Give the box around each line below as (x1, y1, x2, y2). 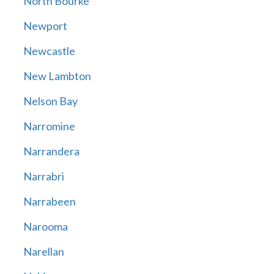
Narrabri (23, 169, 64, 183)
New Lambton (23, 69, 91, 83)
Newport (23, 19, 67, 33)
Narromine (23, 119, 75, 133)
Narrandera (23, 144, 80, 158)
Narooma (23, 220, 68, 234)
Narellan (23, 245, 64, 259)
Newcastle (23, 44, 75, 58)
